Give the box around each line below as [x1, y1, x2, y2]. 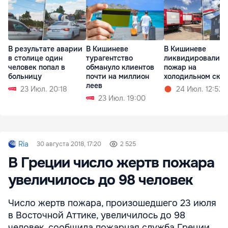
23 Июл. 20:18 [20, 84, 67, 94]
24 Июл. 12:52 [176, 84, 223, 94]
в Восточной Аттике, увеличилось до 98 [8, 210, 185, 221]
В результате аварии [8, 44, 82, 53]
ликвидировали [164, 53, 220, 63]
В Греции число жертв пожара [8, 154, 214, 173]
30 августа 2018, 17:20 [37, 140, 101, 149]
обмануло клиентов [86, 62, 154, 72]
